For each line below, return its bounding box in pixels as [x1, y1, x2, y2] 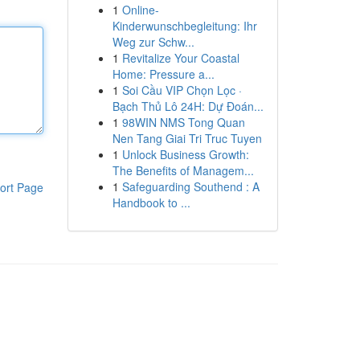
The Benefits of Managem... [112, 162, 254, 178]
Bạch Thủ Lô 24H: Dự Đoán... [112, 98, 264, 114]
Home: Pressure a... [112, 66, 215, 82]
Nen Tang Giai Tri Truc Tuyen [112, 130, 262, 146]
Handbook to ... [112, 194, 190, 211]
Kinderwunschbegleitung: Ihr [112, 18, 257, 34]
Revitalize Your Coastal [121, 50, 239, 66]
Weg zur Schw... [112, 34, 194, 50]
